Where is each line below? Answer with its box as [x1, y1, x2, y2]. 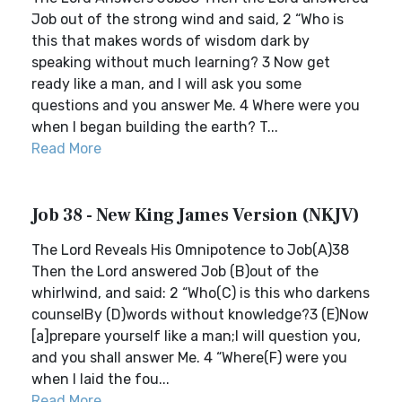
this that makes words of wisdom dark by [31, 32, 310, 49]
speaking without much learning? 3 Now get [31, 54, 330, 71]
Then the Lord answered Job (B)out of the [31, 263, 319, 280]
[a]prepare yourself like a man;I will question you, [31, 328, 361, 345]
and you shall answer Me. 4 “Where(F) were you [31, 349, 347, 366]
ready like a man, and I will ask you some [31, 75, 301, 92]
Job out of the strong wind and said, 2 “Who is [31, 11, 344, 28]
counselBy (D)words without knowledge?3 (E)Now [31, 306, 369, 323]
